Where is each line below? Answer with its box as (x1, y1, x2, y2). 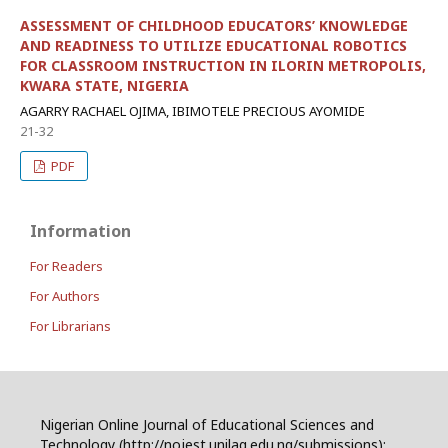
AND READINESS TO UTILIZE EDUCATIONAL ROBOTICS (20, 36, 407, 55)
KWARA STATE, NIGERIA (20, 76, 189, 95)
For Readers (30, 257, 103, 275)
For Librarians (30, 317, 111, 335)
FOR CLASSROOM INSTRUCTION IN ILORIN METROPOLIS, (20, 56, 426, 75)
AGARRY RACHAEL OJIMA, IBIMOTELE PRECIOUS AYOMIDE (20, 102, 365, 120)
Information (30, 220, 131, 242)
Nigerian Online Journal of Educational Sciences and (40, 415, 374, 434)
